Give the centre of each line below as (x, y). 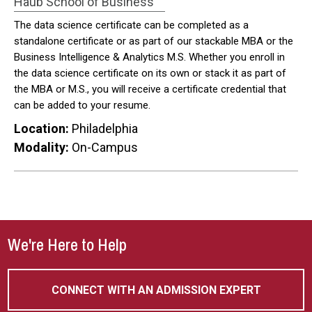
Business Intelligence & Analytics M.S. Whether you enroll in (149, 57)
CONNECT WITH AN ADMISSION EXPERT (156, 290)
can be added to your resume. (82, 105)
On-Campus (105, 147)
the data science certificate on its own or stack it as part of (150, 73)
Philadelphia (105, 128)
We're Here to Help (68, 244)
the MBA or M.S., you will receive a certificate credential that (150, 89)
